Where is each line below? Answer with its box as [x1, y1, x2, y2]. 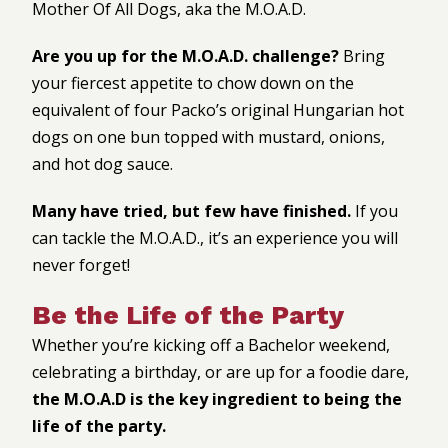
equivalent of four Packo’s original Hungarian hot [32, 98, 404, 121]
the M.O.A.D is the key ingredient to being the [32, 387, 402, 410]
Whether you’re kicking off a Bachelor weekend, [32, 333, 390, 356]
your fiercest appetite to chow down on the [32, 71, 354, 94]
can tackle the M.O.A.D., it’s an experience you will [32, 226, 398, 249]
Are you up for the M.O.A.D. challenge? [32, 44, 339, 67]
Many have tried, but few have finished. [32, 199, 351, 222]
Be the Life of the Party [32, 299, 344, 330]
